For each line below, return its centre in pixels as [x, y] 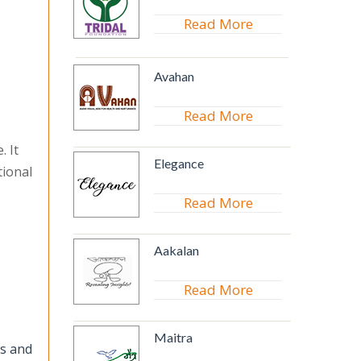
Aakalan [176, 250]
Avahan [174, 76]
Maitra [173, 337]
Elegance [179, 163]
